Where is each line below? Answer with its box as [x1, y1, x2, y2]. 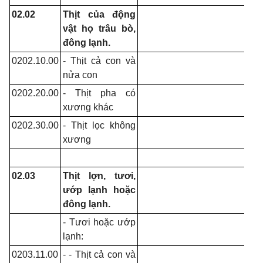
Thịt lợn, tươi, [63, 171, 136, 181]
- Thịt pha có [63, 88, 136, 98]
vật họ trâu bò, [63, 23, 136, 33]
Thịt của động [63, 9, 136, 19]
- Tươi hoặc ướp [63, 217, 136, 227]
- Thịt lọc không [63, 120, 136, 130]
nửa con [63, 70, 97, 80]
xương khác [63, 102, 113, 112]
